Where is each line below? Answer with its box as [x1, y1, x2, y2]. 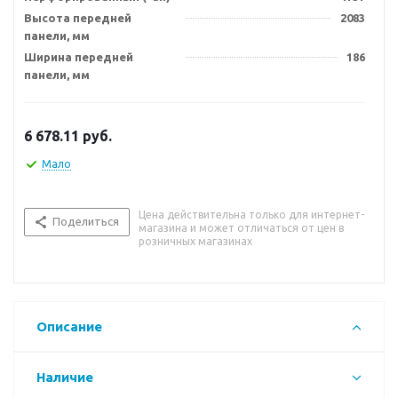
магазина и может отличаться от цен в [139, 222, 344, 234]
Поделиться [52, 215, 119, 227]
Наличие [36, 370, 93, 385]
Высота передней [24, 12, 131, 24]
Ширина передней [24, 51, 133, 63]
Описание [36, 319, 102, 334]
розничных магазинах [139, 235, 252, 247]
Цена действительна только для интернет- [139, 209, 364, 220]
